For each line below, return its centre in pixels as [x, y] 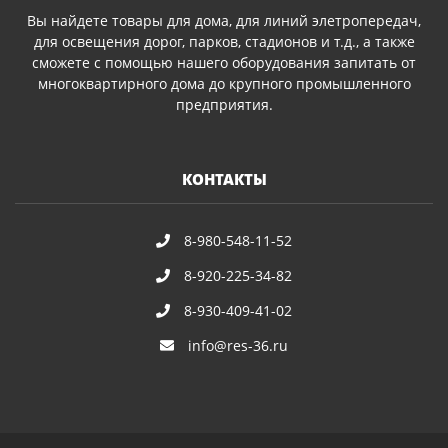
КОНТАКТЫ [224, 179]
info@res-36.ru [238, 345]
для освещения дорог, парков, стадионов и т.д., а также [224, 41]
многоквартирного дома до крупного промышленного [224, 83]
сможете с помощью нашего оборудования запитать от [224, 62]
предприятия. [224, 104]
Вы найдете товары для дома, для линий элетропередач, [224, 20]
